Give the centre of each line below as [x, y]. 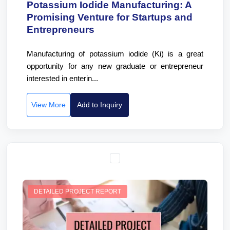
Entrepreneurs [61, 30]
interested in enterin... [62, 79]
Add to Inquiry [100, 105]
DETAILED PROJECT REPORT [78, 191]
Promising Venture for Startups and [110, 17]
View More [49, 105]
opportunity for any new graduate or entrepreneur [115, 66]
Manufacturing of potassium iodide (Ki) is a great [115, 54]
